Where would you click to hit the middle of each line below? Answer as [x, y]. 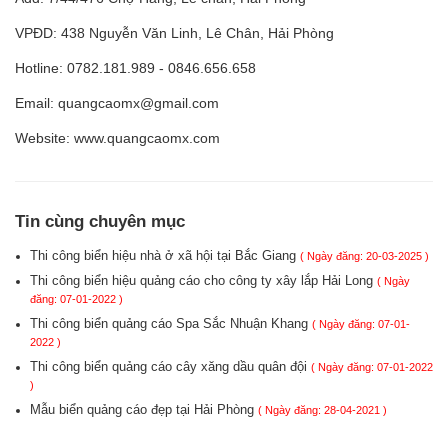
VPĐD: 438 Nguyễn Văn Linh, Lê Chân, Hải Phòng [174, 33]
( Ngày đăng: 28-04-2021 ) [322, 410]
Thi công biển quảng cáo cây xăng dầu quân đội [170, 366]
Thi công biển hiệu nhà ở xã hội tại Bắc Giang [165, 255]
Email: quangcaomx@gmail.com [117, 103]
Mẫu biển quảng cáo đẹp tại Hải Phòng [144, 409]
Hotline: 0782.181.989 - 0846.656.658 [135, 68]
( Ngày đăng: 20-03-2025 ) [364, 256]
